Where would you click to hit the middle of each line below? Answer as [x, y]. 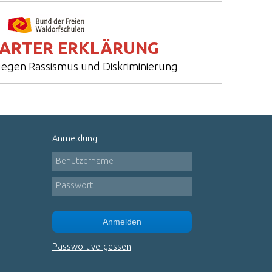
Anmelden [122, 221]
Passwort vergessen [92, 246]
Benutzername [84, 161]
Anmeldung [75, 138]
